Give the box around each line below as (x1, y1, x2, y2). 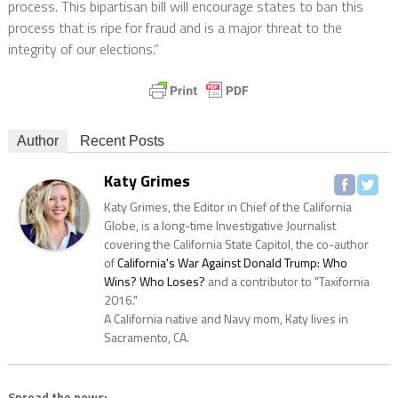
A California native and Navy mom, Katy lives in (103, 309, 348, 329)
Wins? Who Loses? (103, 272, 205, 291)
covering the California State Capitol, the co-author (103, 235, 369, 254)
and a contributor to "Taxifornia (204, 272, 370, 291)
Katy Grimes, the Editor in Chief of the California (103, 197, 352, 217)
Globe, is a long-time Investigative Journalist (103, 216, 336, 235)
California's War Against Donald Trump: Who (116, 253, 347, 273)
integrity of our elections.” (7, 38, 159, 60)
